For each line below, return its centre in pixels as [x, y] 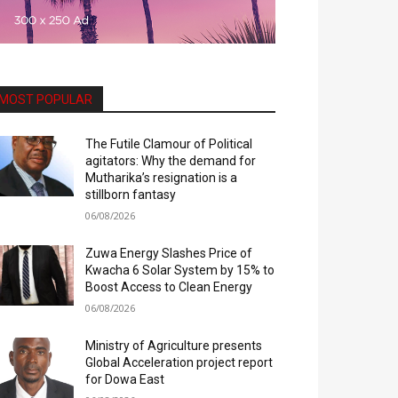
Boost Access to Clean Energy [169, 287]
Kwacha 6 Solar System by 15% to [180, 271]
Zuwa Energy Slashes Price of [169, 254]
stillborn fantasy [131, 195]
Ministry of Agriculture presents [174, 346]
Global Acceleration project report [179, 363]
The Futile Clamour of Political [169, 144]
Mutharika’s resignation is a [162, 178]
